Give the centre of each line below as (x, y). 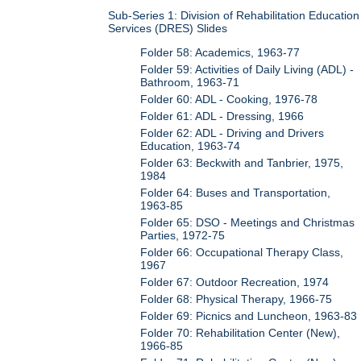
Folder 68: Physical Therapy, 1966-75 (237, 299)
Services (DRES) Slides (168, 28)
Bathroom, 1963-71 (190, 83)
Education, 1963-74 (191, 146)
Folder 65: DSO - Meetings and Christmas (248, 223)
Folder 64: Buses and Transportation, (236, 193)
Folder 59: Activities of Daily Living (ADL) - (247, 70)
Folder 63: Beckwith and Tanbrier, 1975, (242, 163)
